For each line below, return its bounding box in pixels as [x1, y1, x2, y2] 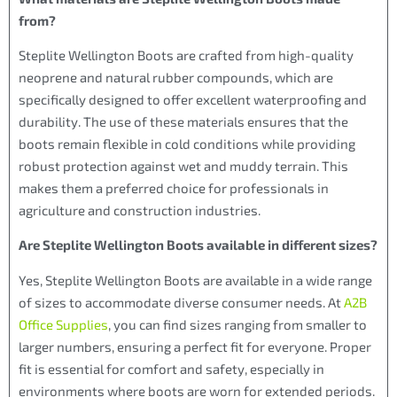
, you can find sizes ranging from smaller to [108, 315, 367, 332]
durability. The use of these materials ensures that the [19, 113, 348, 129]
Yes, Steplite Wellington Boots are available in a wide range [19, 271, 372, 288]
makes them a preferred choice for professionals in [19, 179, 329, 196]
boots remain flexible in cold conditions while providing [19, 135, 355, 152]
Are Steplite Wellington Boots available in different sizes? [19, 237, 378, 253]
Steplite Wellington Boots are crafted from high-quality [19, 46, 354, 63]
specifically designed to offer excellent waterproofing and [19, 90, 367, 107]
